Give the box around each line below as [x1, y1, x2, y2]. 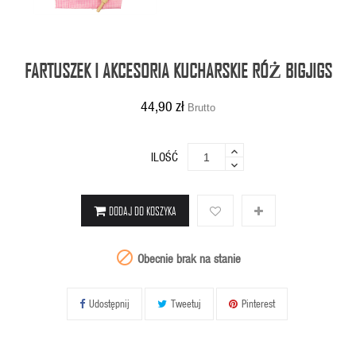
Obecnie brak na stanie [134, 251, 241, 266]
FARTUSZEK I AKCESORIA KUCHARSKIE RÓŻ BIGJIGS [24, 59, 332, 82]
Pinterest [241, 296, 275, 310]
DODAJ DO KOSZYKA [108, 204, 176, 218]
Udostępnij [88, 296, 130, 310]
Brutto [188, 102, 215, 114]
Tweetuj [170, 296, 201, 310]
